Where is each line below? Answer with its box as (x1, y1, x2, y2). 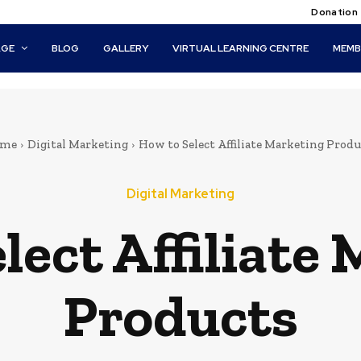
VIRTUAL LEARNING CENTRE (172, 42, 309, 55)
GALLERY (103, 42, 149, 55)
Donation (311, 6, 358, 19)
